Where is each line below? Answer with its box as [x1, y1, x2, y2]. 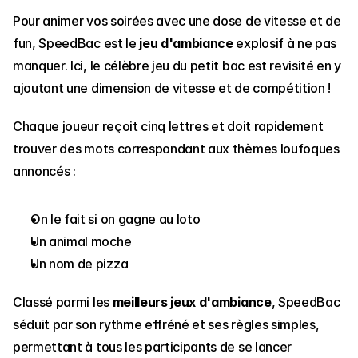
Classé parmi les [13, 294, 113, 311]
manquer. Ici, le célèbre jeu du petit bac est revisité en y [13, 58, 342, 74]
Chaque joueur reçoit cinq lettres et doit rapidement [13, 118, 324, 135]
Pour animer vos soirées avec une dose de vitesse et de [13, 13, 341, 30]
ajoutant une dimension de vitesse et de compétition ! [13, 80, 334, 97]
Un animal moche [30, 233, 132, 250]
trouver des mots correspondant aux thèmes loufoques [13, 141, 340, 157]
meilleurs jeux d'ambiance [112, 294, 272, 311]
